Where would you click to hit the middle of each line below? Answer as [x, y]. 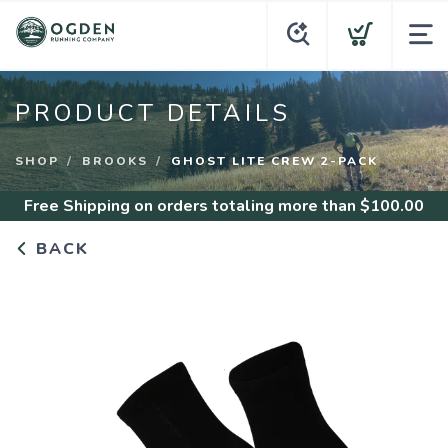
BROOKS [115, 161]
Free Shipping [77, 206]
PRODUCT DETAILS [153, 113]
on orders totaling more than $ [250, 206]
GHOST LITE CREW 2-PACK [274, 161]
